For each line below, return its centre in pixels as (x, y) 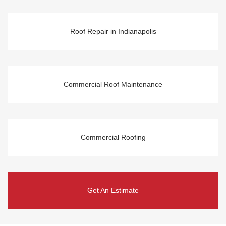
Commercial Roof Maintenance (113, 84)
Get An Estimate (113, 190)
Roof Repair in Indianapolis (113, 31)
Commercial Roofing (113, 137)
